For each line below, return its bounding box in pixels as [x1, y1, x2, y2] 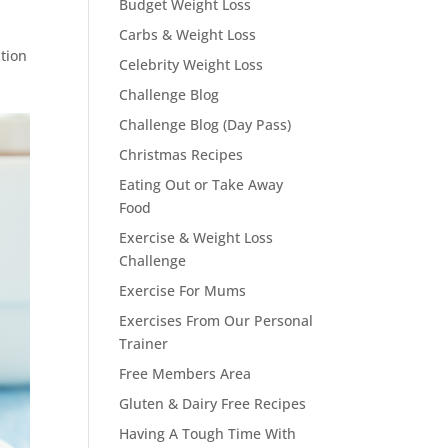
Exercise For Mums [119, 281, 247, 300]
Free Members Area [119, 364, 252, 383]
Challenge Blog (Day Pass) [119, 115, 292, 134]
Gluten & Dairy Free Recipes [119, 394, 307, 413]
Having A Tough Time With [119, 424, 297, 443]
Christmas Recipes [119, 145, 244, 164]
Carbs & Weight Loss [119, 25, 257, 44]
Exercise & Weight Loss [119, 228, 274, 247]
